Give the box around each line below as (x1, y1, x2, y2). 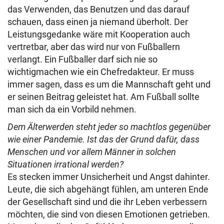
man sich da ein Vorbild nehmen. (7, 104, 138, 114)
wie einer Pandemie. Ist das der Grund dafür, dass (7, 134, 199, 144)
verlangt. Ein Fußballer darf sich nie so (7, 54, 157, 64)
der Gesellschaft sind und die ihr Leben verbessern (7, 196, 207, 207)
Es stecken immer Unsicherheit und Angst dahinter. (7, 171, 210, 182)
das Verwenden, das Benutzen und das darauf (7, 4, 189, 14)
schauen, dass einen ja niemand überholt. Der (7, 16, 188, 27)
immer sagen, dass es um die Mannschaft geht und (7, 79, 210, 89)
